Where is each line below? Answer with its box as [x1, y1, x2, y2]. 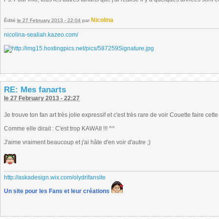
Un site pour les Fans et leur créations [4, 188, 109, 195]
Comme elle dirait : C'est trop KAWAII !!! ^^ [4, 125, 115, 132]
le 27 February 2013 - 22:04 [17, 18, 81, 23]
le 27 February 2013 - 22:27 [4, 95, 80, 102]
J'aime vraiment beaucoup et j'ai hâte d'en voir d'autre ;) [4, 139, 151, 146]
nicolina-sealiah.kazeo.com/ [4, 31, 78, 38]
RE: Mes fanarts [4, 85, 66, 94]
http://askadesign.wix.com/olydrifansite [4, 174, 106, 181]
